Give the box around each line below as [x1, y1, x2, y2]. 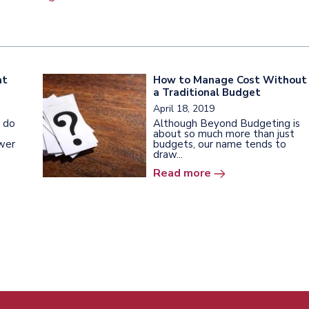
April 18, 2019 [153, 101, 215, 115]
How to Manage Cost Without [153, 72, 307, 87]
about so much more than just [153, 126, 295, 141]
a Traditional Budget [153, 85, 261, 99]
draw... [153, 147, 183, 161]
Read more [153, 165, 211, 181]
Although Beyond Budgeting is [153, 116, 300, 130]
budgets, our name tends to [153, 137, 286, 151]
